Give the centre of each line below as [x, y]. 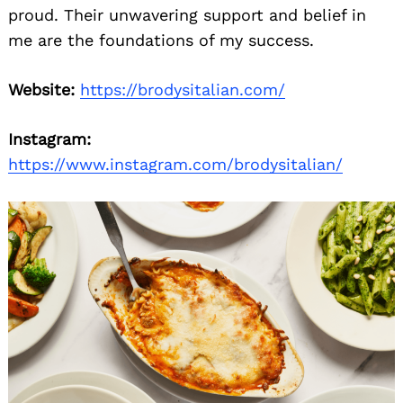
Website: [41, 90]
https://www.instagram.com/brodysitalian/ [175, 165]
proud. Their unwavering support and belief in [187, 15]
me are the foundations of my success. [161, 40]
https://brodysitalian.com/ [183, 90]
